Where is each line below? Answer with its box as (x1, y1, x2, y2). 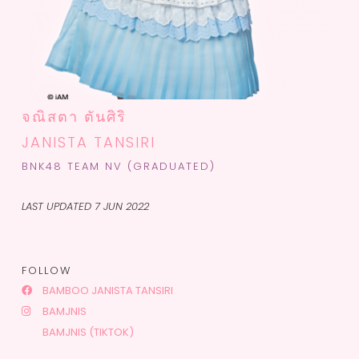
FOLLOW (22, 263, 71, 279)
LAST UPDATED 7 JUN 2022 (22, 198, 149, 214)
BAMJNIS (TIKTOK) (40, 325, 134, 341)
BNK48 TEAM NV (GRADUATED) (22, 159, 216, 175)
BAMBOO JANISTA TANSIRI (40, 283, 173, 299)
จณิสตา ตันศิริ (22, 107, 127, 127)
